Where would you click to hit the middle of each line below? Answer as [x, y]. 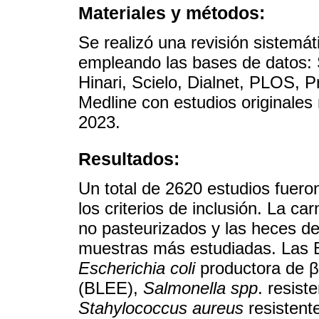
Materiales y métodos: [172, 12]
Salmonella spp [200, 288]
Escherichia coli [137, 268]
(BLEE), [111, 288]
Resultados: [129, 159]
